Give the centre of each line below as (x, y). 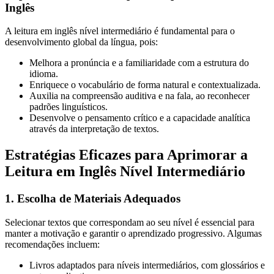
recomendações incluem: (52, 244)
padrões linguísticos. (68, 107)
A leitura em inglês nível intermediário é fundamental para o (120, 31)
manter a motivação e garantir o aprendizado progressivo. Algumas (133, 233)
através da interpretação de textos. (94, 129)
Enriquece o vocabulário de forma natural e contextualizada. (145, 85)
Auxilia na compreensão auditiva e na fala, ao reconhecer (139, 96)
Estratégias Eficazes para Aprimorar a (126, 155)
